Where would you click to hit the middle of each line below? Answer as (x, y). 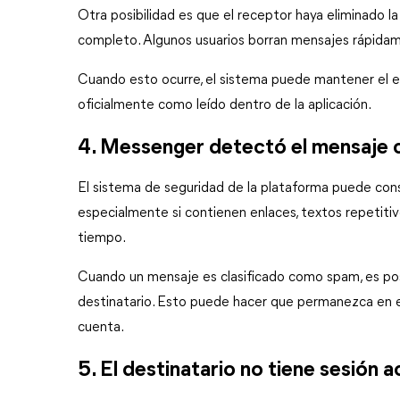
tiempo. (102, 238)
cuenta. (101, 328)
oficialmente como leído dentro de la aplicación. (225, 105)
